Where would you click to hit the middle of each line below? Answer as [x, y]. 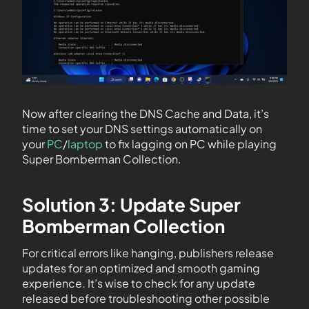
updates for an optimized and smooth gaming [141, 268]
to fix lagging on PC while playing [190, 143]
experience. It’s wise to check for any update [139, 283]
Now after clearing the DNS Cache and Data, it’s [146, 113]
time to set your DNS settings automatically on [142, 128]
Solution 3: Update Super [131, 204]
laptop [85, 143]
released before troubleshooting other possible [146, 298]
